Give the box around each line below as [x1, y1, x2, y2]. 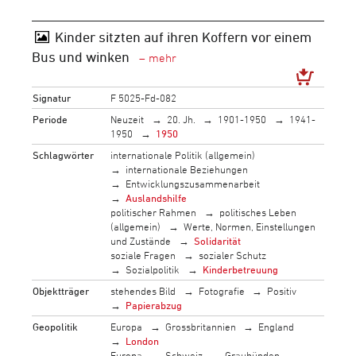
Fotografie [198, 284, 245, 297]
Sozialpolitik [126, 262, 180, 276]
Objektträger [33, 284, 90, 297]
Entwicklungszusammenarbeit [126, 176, 261, 190]
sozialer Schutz [198, 248, 266, 261]
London [126, 334, 160, 347]
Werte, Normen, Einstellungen [183, 219, 315, 233]
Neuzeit [110, 112, 145, 126]
